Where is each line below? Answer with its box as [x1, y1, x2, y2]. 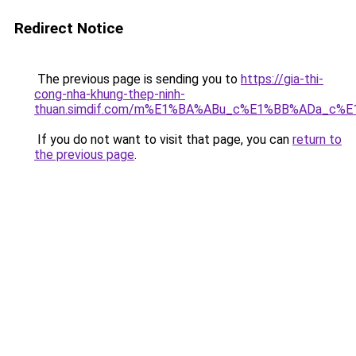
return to [292, 132, 342, 147]
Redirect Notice [14, 19, 123, 37]
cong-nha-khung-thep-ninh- [34, 87, 185, 102]
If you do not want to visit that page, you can [34, 132, 292, 147]
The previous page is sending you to [34, 72, 241, 87]
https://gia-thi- [241, 72, 323, 87]
